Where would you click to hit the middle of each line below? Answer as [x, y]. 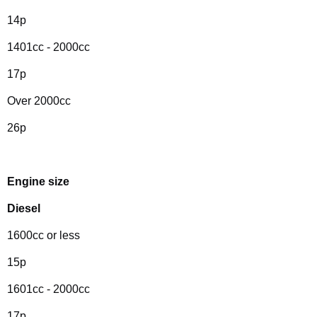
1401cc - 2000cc [48, 47]
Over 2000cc [39, 101]
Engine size [38, 181]
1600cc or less [44, 235]
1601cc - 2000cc [48, 289]
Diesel [24, 208]
